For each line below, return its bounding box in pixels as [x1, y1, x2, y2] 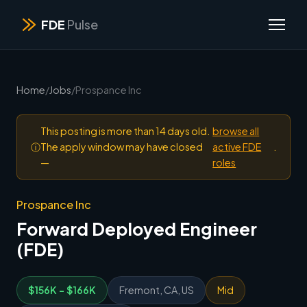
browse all [212, 125, 260, 137]
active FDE [212, 140, 262, 153]
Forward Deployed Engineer [16, 217, 257, 240]
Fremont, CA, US [119, 284, 194, 296]
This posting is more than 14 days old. [40, 125, 210, 137]
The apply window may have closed [40, 140, 203, 153]
